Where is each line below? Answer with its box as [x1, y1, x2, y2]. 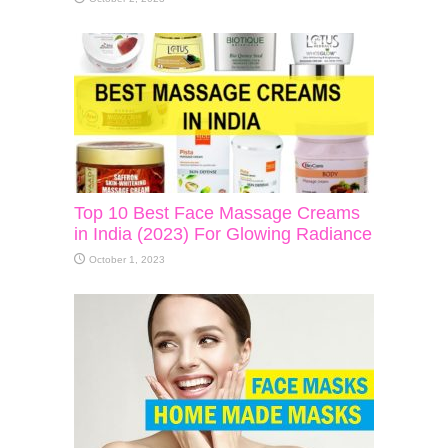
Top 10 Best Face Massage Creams [74, 202, 360, 223]
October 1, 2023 [89, 253, 165, 265]
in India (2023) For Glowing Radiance [74, 223, 372, 244]
